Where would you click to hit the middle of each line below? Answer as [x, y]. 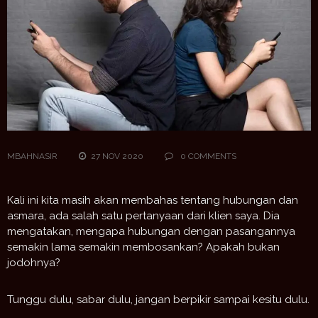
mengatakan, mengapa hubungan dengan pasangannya [151, 232]
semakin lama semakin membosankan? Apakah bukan [143, 247]
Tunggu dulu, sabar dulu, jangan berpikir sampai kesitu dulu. [158, 300]
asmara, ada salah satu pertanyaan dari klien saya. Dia [143, 216]
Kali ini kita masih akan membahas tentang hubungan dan [153, 201]
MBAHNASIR [32, 157]
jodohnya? [34, 263]
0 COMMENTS [207, 157]
